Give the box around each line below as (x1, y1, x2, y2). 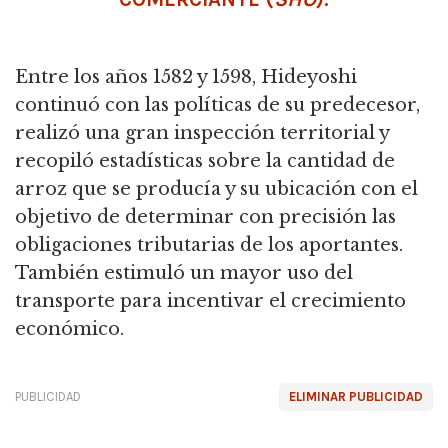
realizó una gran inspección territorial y (15, 121, 389, 144)
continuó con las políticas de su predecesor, (15, 93, 420, 116)
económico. (15, 317, 124, 340)
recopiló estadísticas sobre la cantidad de (15, 149, 395, 172)
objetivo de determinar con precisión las (15, 205, 396, 228)
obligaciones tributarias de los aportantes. (15, 233, 403, 256)
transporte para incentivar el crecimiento (15, 289, 406, 312)
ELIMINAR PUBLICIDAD (289, 388, 423, 404)
